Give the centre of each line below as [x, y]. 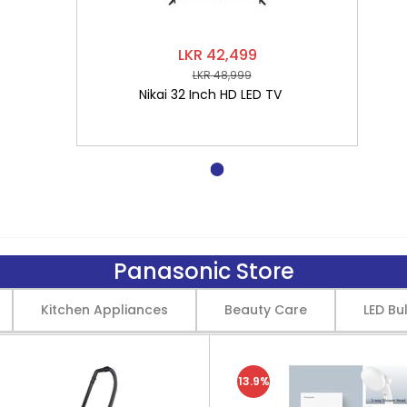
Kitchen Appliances [104, 310]
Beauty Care [265, 310]
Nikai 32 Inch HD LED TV [210, 94]
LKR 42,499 [217, 55]
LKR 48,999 [222, 75]
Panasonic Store [203, 271]
